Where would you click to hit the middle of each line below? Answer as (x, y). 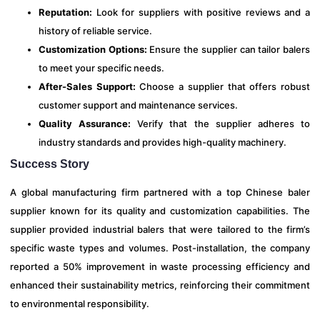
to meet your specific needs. (101, 68)
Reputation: (65, 12)
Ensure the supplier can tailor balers (229, 49)
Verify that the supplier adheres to (221, 124)
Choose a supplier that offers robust (223, 86)
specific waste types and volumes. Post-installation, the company (160, 248)
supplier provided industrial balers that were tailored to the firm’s (160, 229)
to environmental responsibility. (80, 304)
